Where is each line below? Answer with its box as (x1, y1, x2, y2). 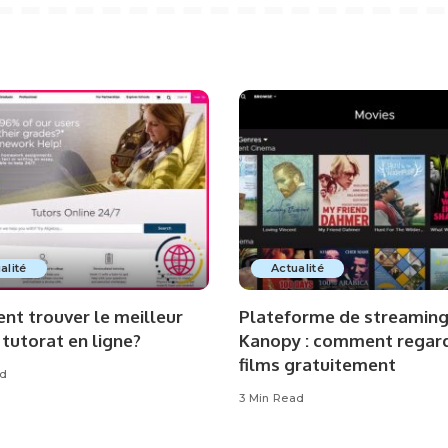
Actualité (271, 261, 325, 276)
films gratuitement (239, 354, 396, 376)
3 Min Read (239, 391, 305, 406)
